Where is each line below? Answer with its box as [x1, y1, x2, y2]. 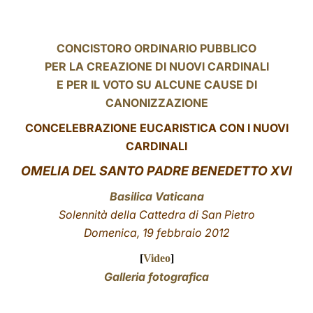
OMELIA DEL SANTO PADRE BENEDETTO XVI [21, 163, 292, 178]
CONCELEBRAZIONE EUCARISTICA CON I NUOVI [24, 121, 289, 135]
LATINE [221, 17, 258, 30]
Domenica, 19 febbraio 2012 [83, 226, 230, 240]
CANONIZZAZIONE [105, 96, 208, 110]
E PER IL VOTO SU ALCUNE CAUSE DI [56, 78, 257, 92]
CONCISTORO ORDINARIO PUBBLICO [57, 41, 256, 55]
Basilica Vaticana [109, 189, 204, 203]
